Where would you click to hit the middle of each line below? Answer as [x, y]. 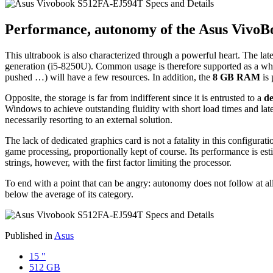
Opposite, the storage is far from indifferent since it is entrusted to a [134, 97]
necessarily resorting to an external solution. [89, 119]
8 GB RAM [236, 77]
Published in [29, 235]
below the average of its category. [69, 194]
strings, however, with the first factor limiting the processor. [118, 162]
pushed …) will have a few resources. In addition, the [109, 77]
